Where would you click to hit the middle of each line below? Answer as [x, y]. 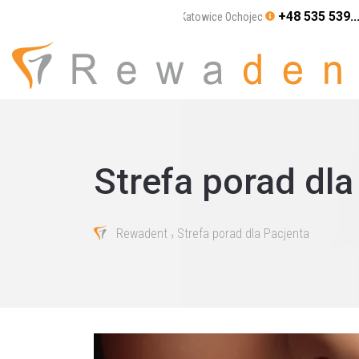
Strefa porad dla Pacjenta [243, 234]
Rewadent [142, 234]
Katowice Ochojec [221, 17]
